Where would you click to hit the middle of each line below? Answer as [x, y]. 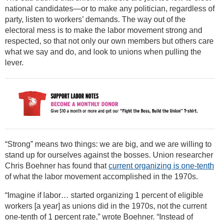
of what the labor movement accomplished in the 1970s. [101, 176]
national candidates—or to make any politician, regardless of [110, 9]
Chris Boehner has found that [57, 165]
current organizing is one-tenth [161, 165]
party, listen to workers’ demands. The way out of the [95, 20]
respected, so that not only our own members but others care [109, 41]
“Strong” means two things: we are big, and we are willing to [108, 144]
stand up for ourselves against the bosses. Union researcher [109, 155]
